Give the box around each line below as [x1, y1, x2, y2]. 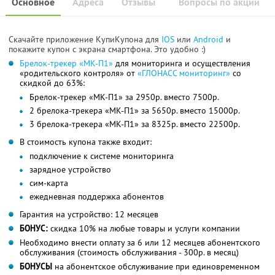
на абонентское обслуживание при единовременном [52, 260, 260, 272]
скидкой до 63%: [20, 77, 85, 88]
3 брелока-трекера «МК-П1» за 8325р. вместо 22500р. [29, 118, 240, 130]
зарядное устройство [29, 163, 111, 175]
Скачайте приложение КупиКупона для [9, 33, 161, 45]
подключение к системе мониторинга [29, 150, 174, 161]
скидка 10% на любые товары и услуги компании [48, 222, 240, 234]
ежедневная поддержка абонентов [29, 190, 164, 202]
